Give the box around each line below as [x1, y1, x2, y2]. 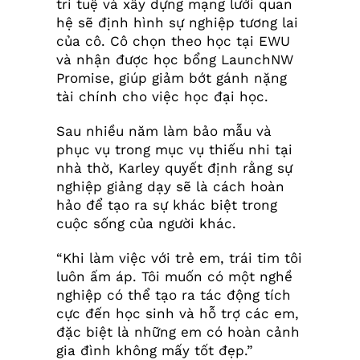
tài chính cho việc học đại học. [55, 88, 268, 105]
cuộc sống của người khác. [55, 215, 236, 232]
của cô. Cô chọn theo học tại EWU [55, 33, 290, 50]
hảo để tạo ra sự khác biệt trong [55, 197, 277, 214]
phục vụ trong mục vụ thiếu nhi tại [55, 141, 292, 158]
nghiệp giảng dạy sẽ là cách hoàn [55, 178, 284, 195]
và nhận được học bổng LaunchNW [55, 51, 293, 68]
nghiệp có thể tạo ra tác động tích [55, 287, 291, 304]
